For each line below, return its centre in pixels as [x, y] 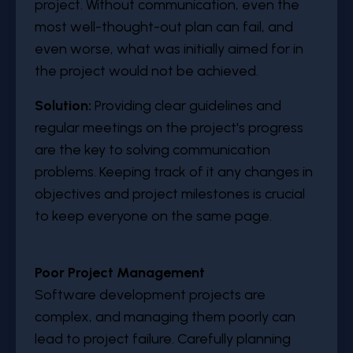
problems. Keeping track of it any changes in [174, 172]
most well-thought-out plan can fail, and [164, 27]
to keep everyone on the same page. [153, 216]
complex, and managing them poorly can [165, 317]
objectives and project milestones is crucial [170, 194]
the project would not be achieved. [147, 71]
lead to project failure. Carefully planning [163, 339]
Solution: [65, 106]
